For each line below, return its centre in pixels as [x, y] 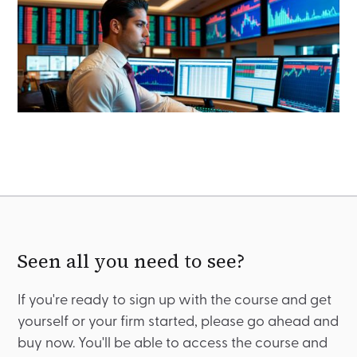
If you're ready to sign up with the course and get [175, 301]
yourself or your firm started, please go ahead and [178, 323]
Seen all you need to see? [131, 261]
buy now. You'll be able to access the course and [173, 344]
